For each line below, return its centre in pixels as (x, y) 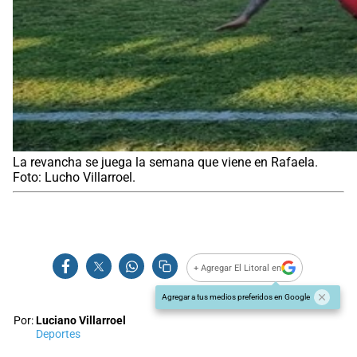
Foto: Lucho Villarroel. (74, 178)
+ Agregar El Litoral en (238, 268)
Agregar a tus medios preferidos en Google (236, 297)
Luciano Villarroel (81, 321)
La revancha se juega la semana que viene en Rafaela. (165, 163)
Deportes (58, 335)
